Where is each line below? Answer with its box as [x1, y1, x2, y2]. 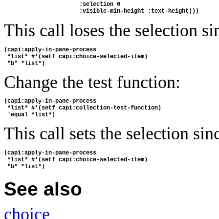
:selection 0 [4, 1, 124, 8]
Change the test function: [4, 72, 180, 92]
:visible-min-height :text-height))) [4, 8, 199, 15]
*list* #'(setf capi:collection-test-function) [4, 104, 165, 111]
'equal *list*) [4, 111, 55, 118]
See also [4, 178, 82, 200]
